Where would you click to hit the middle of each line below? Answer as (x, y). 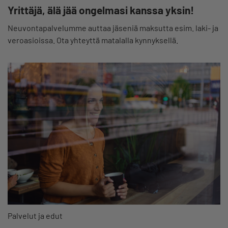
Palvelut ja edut (35, 215)
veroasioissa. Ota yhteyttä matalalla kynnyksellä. (93, 40)
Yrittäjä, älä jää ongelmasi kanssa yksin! (101, 10)
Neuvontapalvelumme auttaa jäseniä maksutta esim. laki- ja (113, 28)
